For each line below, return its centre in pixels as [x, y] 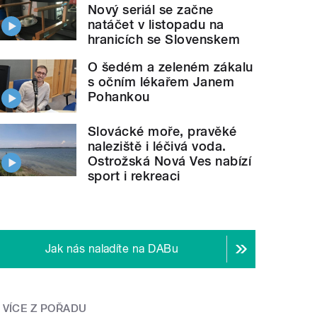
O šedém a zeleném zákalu [171, 67]
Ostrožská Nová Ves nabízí [170, 161]
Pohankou [119, 96]
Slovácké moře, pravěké [162, 131]
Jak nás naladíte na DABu [112, 248]
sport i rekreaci [134, 175]
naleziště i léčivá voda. [157, 146]
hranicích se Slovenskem [164, 39]
